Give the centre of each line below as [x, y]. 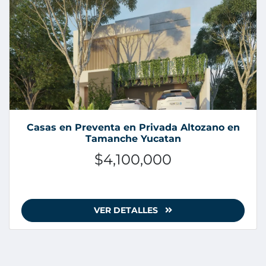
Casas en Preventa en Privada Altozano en [133, 128]
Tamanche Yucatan [133, 139]
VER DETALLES [127, 210]
